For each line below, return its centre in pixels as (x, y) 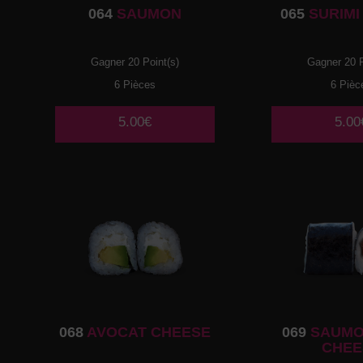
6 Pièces (135, 84)
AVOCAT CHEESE (147, 333)
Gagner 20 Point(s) (135, 62)
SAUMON (147, 13)
